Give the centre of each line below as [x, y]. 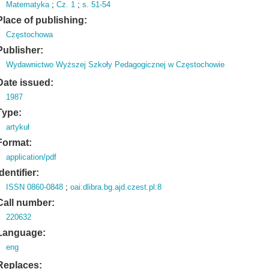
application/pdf [32, 157]
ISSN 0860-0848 [35, 187]
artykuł [18, 127]
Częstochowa [30, 35]
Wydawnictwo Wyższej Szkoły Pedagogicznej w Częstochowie [116, 65]
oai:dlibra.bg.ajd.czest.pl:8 [116, 187]
